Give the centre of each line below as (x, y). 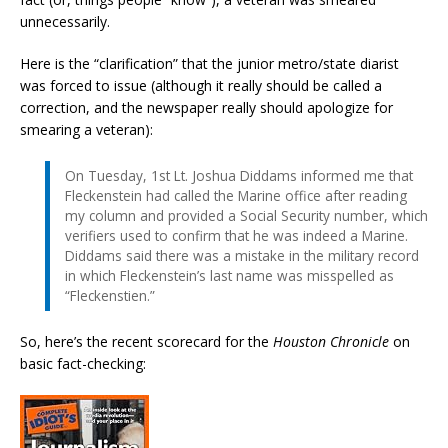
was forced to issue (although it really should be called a (201, 85)
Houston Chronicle (331, 341)
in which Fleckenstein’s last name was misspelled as (229, 275)
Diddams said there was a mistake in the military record (242, 255)
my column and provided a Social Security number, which (246, 215)
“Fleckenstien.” (110, 295)
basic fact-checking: (83, 363)
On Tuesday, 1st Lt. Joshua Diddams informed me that (239, 175)
